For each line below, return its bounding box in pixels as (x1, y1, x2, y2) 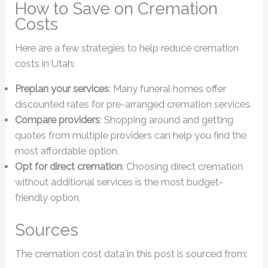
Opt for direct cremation (15, 161, 123, 173)
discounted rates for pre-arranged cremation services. (15, 99, 252, 111)
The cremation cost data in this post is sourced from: (15, 248, 248, 260)
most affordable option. (15, 145, 120, 157)
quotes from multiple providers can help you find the (15, 130, 247, 142)
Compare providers (15, 114, 100, 126)
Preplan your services (15, 83, 109, 95)
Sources (15, 220, 79, 240)
